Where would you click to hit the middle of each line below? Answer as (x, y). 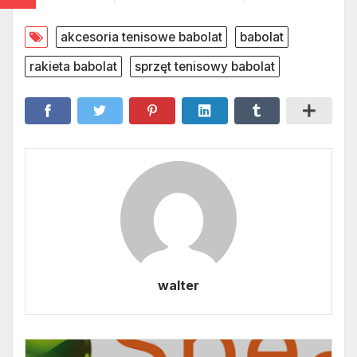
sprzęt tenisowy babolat (205, 66)
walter (178, 285)
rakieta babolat (73, 66)
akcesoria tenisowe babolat (141, 37)
